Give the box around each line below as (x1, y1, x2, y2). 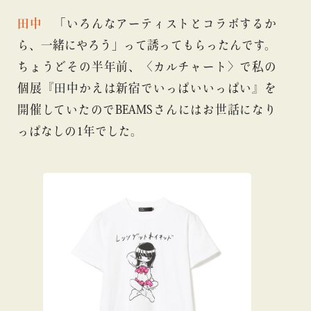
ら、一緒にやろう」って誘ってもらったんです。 (17, 39, 276, 51)
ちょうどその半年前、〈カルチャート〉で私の (17, 60, 276, 73)
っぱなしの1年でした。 (17, 125, 142, 137)
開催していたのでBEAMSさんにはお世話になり (17, 103, 276, 116)
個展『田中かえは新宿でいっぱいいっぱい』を (17, 82, 276, 94)
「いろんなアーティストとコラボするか (42, 17, 277, 30)
